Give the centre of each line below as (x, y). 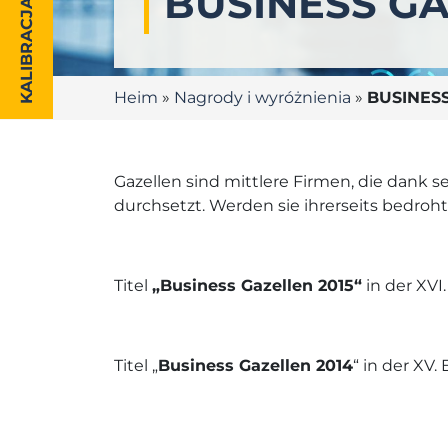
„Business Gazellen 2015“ (257, 285)
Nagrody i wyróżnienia (262, 97)
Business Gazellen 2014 (255, 365)
